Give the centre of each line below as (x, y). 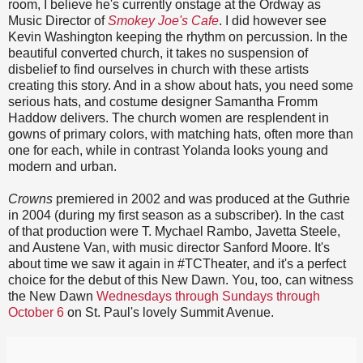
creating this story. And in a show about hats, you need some (181, 86)
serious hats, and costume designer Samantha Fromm (163, 102)
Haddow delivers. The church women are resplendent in (169, 118)
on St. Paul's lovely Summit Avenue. (169, 313)
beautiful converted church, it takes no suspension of (158, 53)
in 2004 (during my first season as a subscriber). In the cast (176, 216)
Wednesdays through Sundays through (208, 297)
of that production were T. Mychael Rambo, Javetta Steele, (174, 232)
